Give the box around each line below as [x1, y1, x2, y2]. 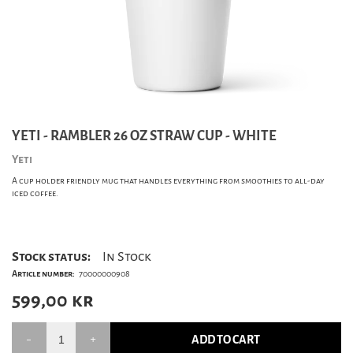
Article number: [12, 267, 75, 280]
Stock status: [12, 247, 91, 265]
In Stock [102, 247, 151, 265]
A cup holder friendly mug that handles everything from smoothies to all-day [12, 174, 325, 187]
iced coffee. [12, 187, 58, 199]
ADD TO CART [191, 332, 261, 347]
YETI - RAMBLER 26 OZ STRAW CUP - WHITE [12, 126, 277, 145]
